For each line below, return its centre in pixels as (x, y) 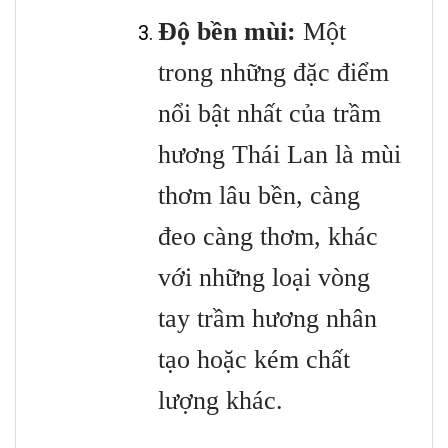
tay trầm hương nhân (267, 319)
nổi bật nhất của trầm (269, 114)
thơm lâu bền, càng (259, 196)
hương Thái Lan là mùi (279, 155)
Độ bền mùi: (227, 32)
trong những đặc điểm (273, 73)
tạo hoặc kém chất (254, 360)
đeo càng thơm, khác (268, 237)
